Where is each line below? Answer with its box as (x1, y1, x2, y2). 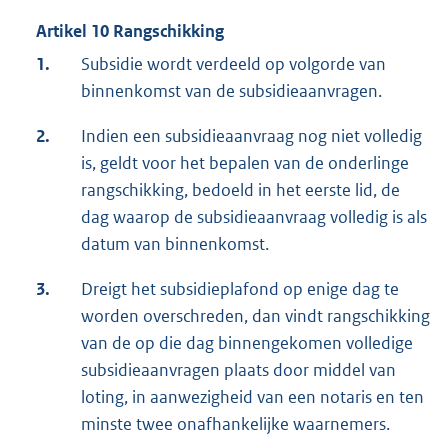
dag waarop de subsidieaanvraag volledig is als (81, 206, 427, 229)
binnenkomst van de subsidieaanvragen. (81, 80, 382, 103)
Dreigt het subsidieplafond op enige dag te (81, 278, 399, 301)
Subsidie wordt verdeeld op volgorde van (81, 53, 386, 76)
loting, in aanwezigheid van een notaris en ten (81, 386, 424, 409)
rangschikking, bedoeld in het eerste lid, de (81, 179, 400, 202)
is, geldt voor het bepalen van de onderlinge (81, 152, 409, 175)
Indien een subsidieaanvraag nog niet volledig (81, 125, 422, 148)
